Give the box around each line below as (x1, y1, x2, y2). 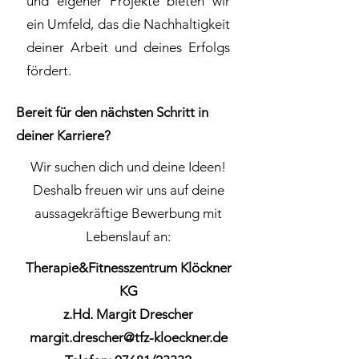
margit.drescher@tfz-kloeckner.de (29, 329, 228, 345)
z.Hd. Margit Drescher (63, 306, 193, 322)
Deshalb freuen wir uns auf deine (32, 182, 224, 198)
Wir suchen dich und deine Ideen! (30, 159, 226, 175)
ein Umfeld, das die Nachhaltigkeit (26, 16, 230, 32)
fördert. (26, 63, 75, 79)
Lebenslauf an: (86, 228, 171, 244)
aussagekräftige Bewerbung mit (34, 205, 222, 221)
